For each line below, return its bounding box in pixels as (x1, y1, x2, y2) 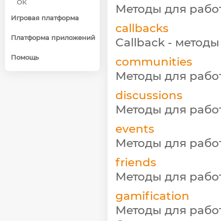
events (115, 121, 154, 136)
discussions (115, 88, 183, 102)
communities (115, 54, 192, 69)
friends (115, 155, 156, 169)
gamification (115, 188, 189, 203)
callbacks (115, 21, 169, 35)
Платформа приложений (11, 34, 95, 41)
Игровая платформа (11, 14, 79, 22)
